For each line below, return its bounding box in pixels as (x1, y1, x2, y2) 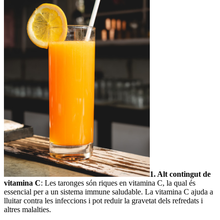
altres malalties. (4, 205, 51, 214)
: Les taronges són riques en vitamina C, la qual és (41, 178, 195, 187)
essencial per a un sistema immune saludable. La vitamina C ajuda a (4, 187, 213, 196)
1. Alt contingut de (150, 169, 211, 178)
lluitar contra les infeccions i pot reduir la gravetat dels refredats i (4, 196, 203, 205)
